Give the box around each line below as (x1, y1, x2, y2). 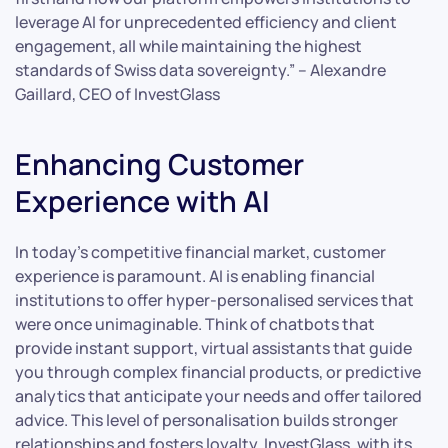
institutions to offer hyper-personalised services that (15, 288, 414, 311)
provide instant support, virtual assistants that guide (15, 336, 412, 359)
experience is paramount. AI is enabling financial (15, 264, 375, 287)
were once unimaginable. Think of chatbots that (15, 312, 375, 335)
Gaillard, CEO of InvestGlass (15, 82, 220, 105)
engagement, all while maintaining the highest (15, 34, 362, 57)
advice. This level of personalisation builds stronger (15, 408, 398, 431)
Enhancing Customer (15, 143, 304, 184)
